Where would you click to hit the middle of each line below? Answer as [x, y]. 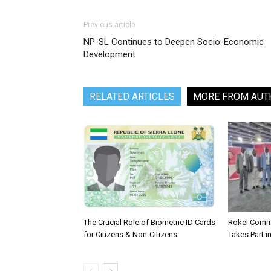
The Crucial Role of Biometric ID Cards [149, 222]
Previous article [109, 24]
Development [109, 54]
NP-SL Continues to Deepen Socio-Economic [174, 41]
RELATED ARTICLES [132, 96]
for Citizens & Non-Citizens [131, 234]
